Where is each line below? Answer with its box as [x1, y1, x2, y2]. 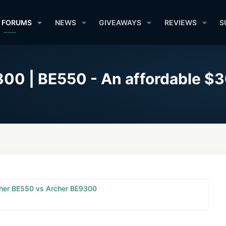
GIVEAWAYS [99, 18, 142, 27]
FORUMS [2, 18, 32, 27]
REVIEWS [164, 18, 197, 27]
